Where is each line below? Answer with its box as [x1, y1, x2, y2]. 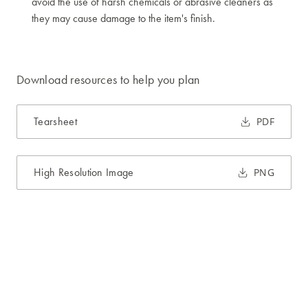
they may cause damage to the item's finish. [32, 11, 215, 26]
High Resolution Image [34, 165, 134, 180]
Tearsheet [34, 114, 77, 129]
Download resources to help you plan [16, 71, 200, 88]
